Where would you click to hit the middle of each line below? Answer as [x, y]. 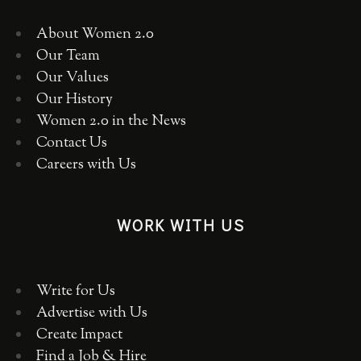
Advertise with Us [92, 314]
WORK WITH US [180, 225]
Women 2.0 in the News [111, 122]
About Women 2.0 [95, 35]
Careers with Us [86, 166]
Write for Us [76, 292]
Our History [75, 100]
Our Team [68, 57]
